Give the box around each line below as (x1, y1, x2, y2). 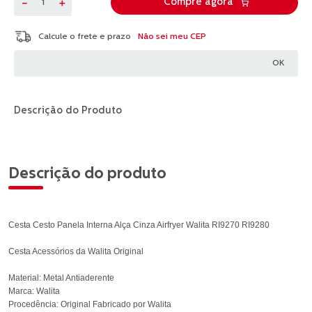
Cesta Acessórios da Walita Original (8, 247, 143, 256)
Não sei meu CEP (138, 32, 206, 41)
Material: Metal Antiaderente (8, 273, 114, 283)
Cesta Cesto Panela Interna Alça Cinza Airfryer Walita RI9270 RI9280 (8, 220, 270, 230)
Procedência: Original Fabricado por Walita (8, 299, 171, 309)
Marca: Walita (8, 286, 60, 296)
